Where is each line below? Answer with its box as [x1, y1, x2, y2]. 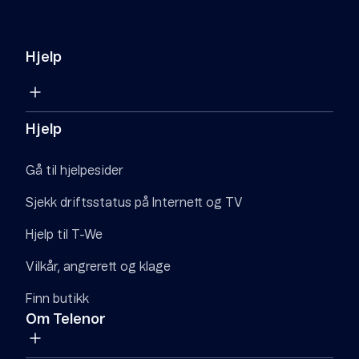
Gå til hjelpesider [26, 164, 123, 177]
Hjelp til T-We [26, 228, 103, 241]
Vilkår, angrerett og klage [26, 260, 171, 273]
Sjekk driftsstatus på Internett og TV [26, 196, 243, 209]
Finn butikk [26, 292, 89, 305]
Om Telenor [26, 313, 106, 327]
